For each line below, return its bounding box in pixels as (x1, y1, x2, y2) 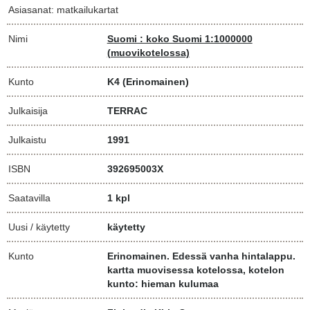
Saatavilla (8, 192, 51, 203)
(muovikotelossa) (107, 46, 190, 58)
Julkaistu (8, 134, 46, 145)
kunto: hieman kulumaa (107, 277, 219, 289)
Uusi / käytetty (8, 221, 70, 232)
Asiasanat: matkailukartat (8, 3, 118, 15)
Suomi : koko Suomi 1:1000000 (107, 33, 253, 44)
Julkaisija (8, 104, 48, 116)
